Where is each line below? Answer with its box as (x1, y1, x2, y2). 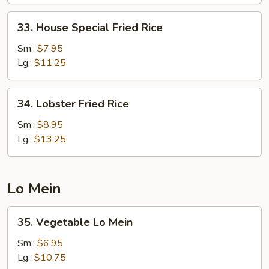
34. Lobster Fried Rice (17, 97, 129, 111)
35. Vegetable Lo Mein (17, 215, 133, 229)
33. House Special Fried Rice (17, 20, 163, 35)
